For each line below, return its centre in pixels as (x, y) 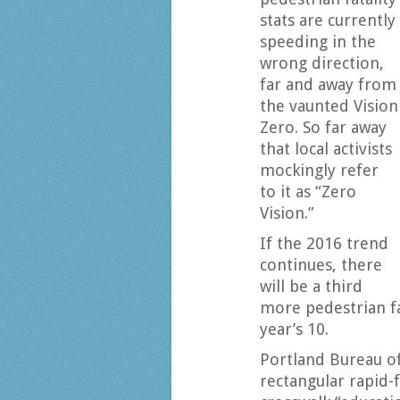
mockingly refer (319, 170)
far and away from (328, 84)
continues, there (321, 265)
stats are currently (328, 20)
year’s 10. (294, 329)
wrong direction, (322, 63)
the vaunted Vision (329, 106)
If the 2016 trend (324, 243)
